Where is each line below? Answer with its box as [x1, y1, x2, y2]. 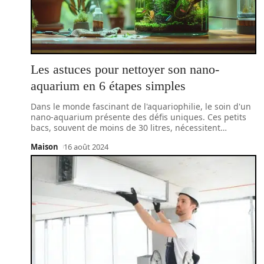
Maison [31, 141, 58, 152]
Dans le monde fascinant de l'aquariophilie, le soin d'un [31, 101, 251, 112]
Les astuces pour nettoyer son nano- [31, 62, 219, 77]
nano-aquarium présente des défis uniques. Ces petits [31, 111, 246, 123]
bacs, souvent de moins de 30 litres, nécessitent [31, 122, 220, 133]
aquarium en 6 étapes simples [31, 78, 186, 93]
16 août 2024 [63, 141, 108, 152]
